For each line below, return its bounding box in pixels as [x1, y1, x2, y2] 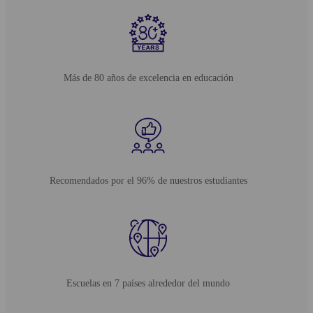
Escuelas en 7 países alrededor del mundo [66, 277, 231, 289]
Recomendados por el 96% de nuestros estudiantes [49, 175, 247, 186]
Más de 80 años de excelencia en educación [63, 72, 233, 83]
